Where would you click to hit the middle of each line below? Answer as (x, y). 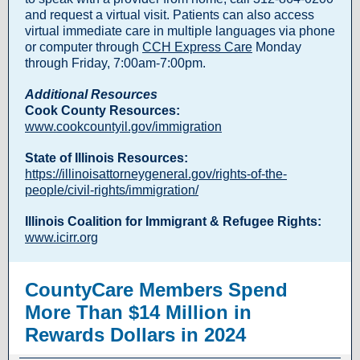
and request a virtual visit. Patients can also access (170, 15)
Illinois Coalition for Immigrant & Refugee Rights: (173, 221)
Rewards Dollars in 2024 (135, 335)
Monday (277, 47)
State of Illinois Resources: (106, 158)
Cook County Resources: (102, 110)
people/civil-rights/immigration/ (112, 190)
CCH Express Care (197, 47)
